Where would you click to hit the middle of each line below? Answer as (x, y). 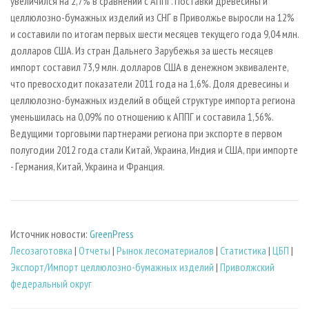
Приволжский (247, 267)
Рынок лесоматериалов (165, 251)
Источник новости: (50, 234)
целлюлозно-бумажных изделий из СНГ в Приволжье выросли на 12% (152, 17)
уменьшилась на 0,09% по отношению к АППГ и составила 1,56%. (144, 116)
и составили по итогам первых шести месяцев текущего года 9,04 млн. (154, 33)
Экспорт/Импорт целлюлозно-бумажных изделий (112, 267)
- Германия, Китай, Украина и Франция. (88, 166)
